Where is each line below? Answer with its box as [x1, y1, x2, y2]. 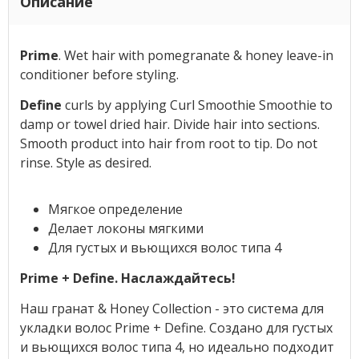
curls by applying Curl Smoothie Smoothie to [61, 95, 333, 114]
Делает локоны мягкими [47, 219, 204, 237]
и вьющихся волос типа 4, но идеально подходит [19, 337, 334, 356]
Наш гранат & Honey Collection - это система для [19, 299, 324, 317]
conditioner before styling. [19, 65, 179, 83]
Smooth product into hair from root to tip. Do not [19, 134, 317, 152]
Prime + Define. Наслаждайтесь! [19, 268, 236, 287]
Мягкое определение [47, 200, 183, 218]
